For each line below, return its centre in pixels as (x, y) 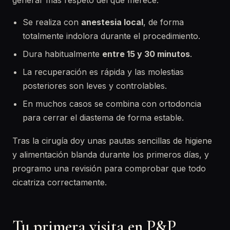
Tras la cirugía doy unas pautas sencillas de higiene (112, 141)
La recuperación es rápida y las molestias (103, 72)
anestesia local (112, 22)
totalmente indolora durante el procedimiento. (111, 36)
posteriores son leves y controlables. (95, 86)
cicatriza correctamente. (60, 182)
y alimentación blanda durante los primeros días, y (111, 155)
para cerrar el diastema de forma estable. (103, 118)
